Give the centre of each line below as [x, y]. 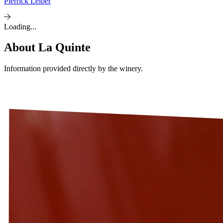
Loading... [20, 26]
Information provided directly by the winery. [73, 69]
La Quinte [64, 48]
